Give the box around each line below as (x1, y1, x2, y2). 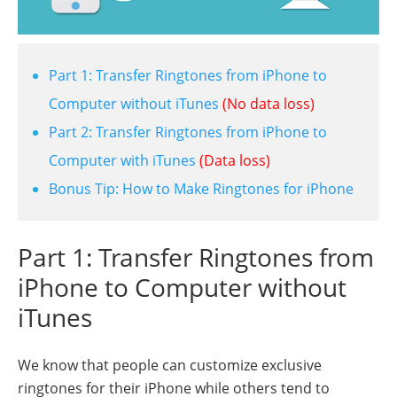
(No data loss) (222, 93, 315, 113)
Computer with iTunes (49, 150, 196, 170)
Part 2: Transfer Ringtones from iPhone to (49, 121, 327, 142)
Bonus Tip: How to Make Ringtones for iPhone (49, 178, 354, 198)
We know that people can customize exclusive (18, 354, 322, 375)
